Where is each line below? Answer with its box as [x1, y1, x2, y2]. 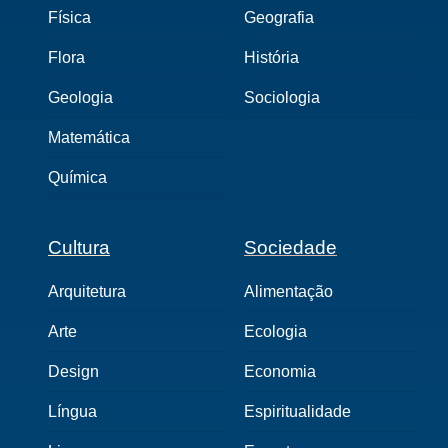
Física [48, 9, 91, 26]
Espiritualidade [244, 403, 351, 420]
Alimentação [244, 283, 333, 300]
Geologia [48, 89, 113, 106]
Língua [48, 403, 97, 420]
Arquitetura [48, 283, 126, 300]
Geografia [244, 9, 314, 26]
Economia [244, 363, 316, 380]
